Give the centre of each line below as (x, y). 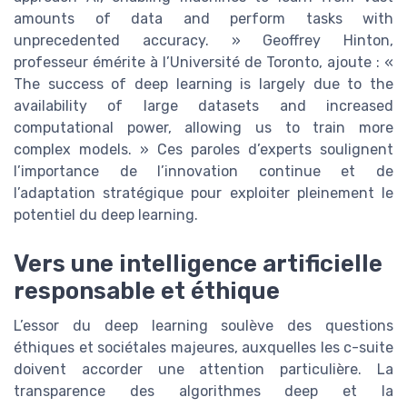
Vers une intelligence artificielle (198, 264)
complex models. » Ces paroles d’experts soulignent (203, 149)
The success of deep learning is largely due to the (203, 84)
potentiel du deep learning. (106, 214)
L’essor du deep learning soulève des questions (203, 326)
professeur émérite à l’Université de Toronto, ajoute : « (203, 62)
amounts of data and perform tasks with (203, 18)
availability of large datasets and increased (203, 105)
